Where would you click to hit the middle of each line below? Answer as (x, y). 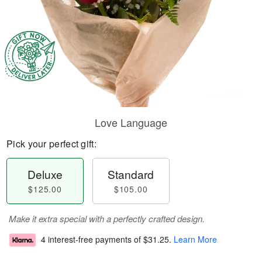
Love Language (131, 122)
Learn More (195, 239)
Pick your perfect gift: (51, 144)
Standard (131, 174)
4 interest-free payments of (92, 239)
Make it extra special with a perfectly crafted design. (107, 218)
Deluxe (45, 174)
